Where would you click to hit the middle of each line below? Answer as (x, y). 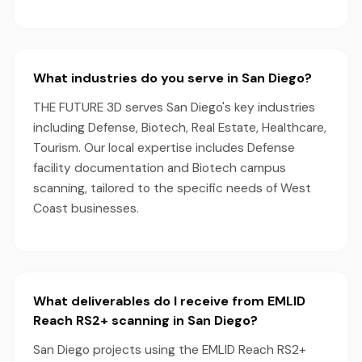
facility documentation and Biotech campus (160, 168)
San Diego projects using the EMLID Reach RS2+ (170, 350)
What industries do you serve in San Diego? (173, 78)
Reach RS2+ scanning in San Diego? (145, 320)
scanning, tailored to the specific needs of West (172, 188)
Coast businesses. (86, 208)
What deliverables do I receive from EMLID (169, 301)
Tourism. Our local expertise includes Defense (164, 148)
